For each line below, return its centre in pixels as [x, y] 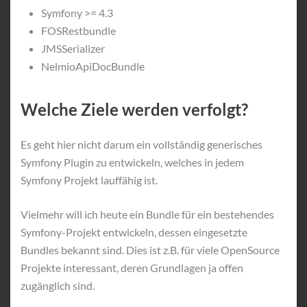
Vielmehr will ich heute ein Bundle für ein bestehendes [147, 214]
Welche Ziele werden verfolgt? [134, 109]
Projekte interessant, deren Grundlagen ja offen [132, 268]
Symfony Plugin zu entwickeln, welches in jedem [132, 162]
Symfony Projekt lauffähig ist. [89, 180]
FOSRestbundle [78, 30]
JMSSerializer [73, 48]
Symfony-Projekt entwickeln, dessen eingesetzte [134, 232]
